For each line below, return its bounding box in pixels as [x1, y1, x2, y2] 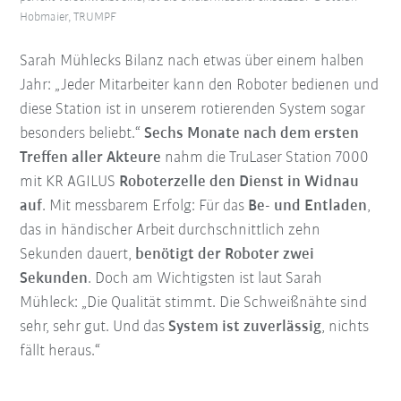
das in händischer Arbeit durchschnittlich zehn [20, 221, 321, 239]
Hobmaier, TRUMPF [20, 10, 117, 24]
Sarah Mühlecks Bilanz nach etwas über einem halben [20, 52, 365, 70]
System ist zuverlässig [168, 318, 322, 336]
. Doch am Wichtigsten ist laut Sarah [88, 269, 323, 287]
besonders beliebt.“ [20, 124, 145, 142]
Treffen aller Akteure [20, 149, 162, 166]
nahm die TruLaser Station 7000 [161, 149, 370, 166]
